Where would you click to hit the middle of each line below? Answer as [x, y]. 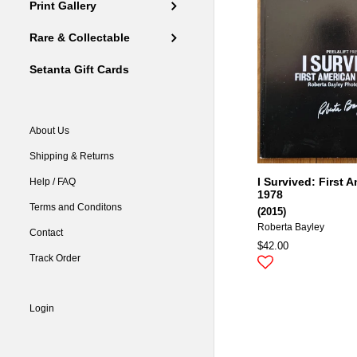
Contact [47, 233]
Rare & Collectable [80, 38]
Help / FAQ [53, 182]
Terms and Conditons [76, 208]
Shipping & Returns [72, 157]
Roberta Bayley [290, 227]
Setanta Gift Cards [80, 70]
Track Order [55, 259]
